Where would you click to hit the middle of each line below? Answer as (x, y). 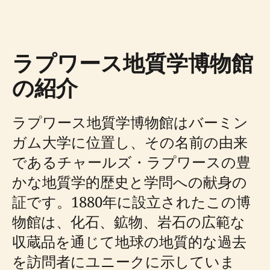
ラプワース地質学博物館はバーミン (130, 122)
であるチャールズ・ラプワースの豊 (131, 162)
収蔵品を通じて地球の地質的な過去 (129, 241)
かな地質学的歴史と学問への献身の (130, 182)
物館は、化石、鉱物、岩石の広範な (129, 221)
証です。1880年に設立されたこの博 (131, 202)
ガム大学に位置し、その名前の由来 (130, 142)
